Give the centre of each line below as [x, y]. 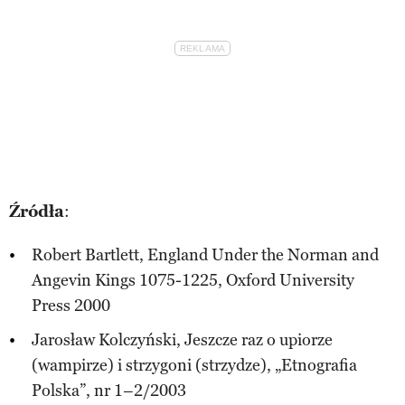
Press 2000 [71, 305]
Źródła [37, 211]
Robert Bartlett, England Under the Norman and [205, 254]
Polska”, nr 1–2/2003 [109, 390]
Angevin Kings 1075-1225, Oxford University [193, 280]
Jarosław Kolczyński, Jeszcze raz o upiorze [182, 339]
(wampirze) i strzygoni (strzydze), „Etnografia [194, 365]
